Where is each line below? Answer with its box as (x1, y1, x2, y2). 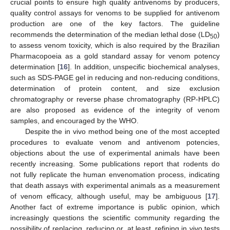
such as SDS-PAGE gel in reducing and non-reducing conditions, (10, 73, 220, 82)
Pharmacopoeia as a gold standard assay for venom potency (10, 51, 220, 60)
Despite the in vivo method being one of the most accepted (25, 127, 220, 136)
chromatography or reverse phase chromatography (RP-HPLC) (10, 94, 220, 103)
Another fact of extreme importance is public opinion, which (10, 202, 220, 211)
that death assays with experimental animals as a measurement (10, 181, 220, 189)
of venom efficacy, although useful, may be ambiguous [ (10, 191, 207, 200)
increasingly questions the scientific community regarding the (10, 213, 220, 222)
